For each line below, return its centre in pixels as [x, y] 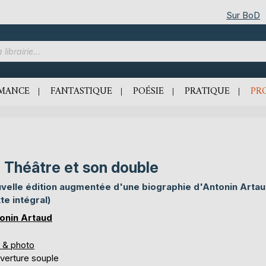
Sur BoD [243, 15]
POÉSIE [148, 91]
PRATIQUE [207, 91]
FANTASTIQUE [81, 91]
